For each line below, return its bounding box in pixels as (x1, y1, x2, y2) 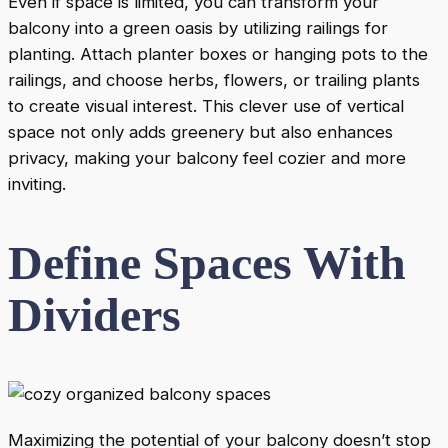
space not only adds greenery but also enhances (8, 122, 393, 143)
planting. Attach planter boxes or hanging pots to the (8, 44, 428, 65)
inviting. (8, 174, 66, 195)
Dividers (8, 288, 181, 342)
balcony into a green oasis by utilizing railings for (8, 18, 388, 39)
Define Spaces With (8, 236, 406, 290)
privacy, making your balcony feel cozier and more (8, 148, 406, 169)
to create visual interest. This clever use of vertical (8, 96, 404, 117)
